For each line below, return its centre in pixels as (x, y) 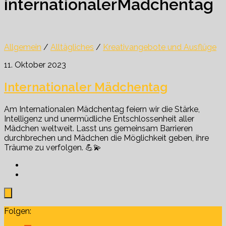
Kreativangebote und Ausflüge (160, 47)
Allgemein (23, 47)
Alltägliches (72, 47)
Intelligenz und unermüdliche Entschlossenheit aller (99, 119)
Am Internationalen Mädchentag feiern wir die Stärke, (102, 109)
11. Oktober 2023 (35, 65)
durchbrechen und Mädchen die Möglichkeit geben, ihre (106, 138)
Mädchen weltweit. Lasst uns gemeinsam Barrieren (98, 128)
